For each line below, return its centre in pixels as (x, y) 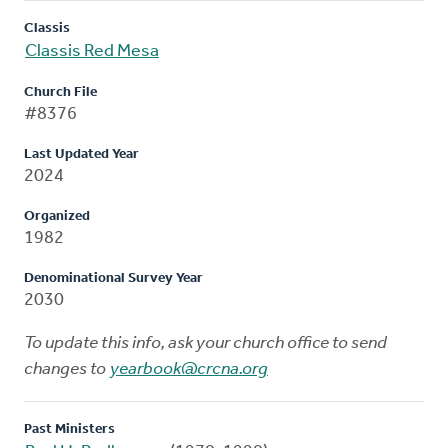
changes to (66, 369)
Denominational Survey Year (113, 278)
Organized (57, 216)
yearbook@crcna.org (189, 369)
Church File (60, 92)
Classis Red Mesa (92, 51)
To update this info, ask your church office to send (205, 343)
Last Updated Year (81, 154)
